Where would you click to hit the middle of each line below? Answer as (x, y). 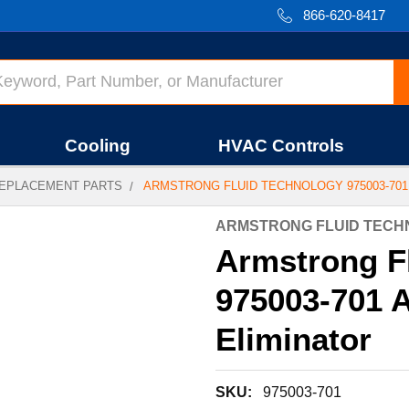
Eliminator (294, 339)
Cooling (98, 146)
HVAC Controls (281, 146)
